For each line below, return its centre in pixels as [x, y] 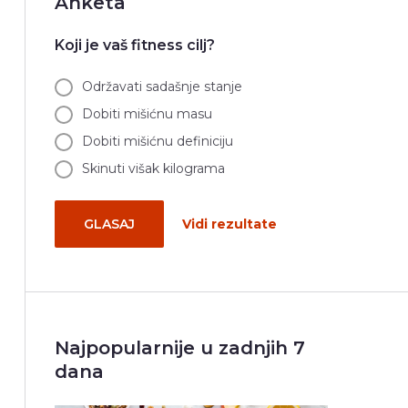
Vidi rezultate [229, 224]
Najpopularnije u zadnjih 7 [179, 348]
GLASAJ [109, 224]
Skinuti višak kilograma [153, 169]
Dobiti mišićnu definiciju [157, 142]
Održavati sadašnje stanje [162, 87]
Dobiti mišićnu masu [147, 114]
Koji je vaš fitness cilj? [134, 46]
